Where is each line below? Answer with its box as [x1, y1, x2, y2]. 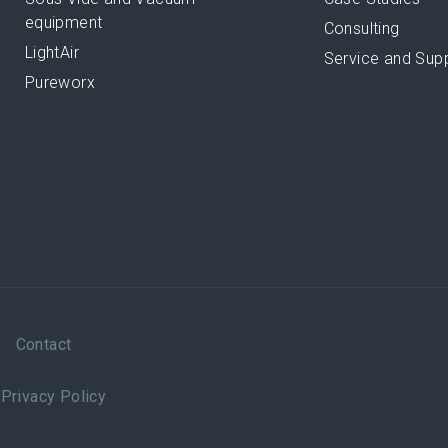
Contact [15, 335, 72, 354]
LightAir [24, 43, 80, 62]
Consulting [323, 19, 400, 38]
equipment [24, 13, 103, 32]
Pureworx [24, 73, 96, 92]
